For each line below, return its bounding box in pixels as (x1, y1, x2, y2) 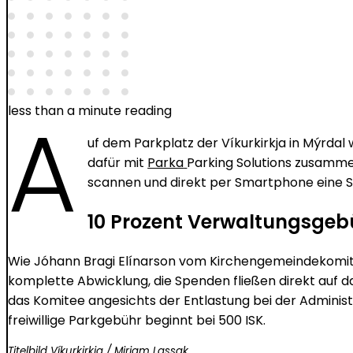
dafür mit (87, 154, 148, 173)
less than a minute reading (8, 102, 172, 121)
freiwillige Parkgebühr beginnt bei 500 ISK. (8, 311, 266, 330)
